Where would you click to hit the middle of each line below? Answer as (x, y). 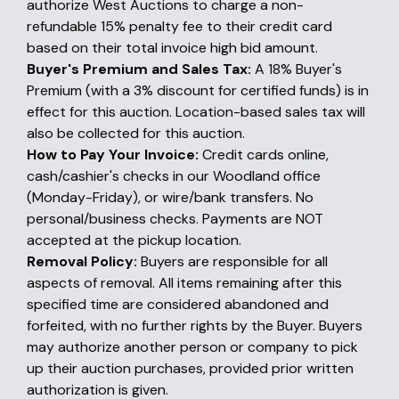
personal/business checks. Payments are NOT (175, 219)
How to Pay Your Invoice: (113, 155)
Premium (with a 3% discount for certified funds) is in (198, 90)
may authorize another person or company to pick (192, 347)
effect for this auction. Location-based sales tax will (196, 112)
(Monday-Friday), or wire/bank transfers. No (170, 197)
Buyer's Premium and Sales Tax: (139, 69)
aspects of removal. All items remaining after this (184, 283)
